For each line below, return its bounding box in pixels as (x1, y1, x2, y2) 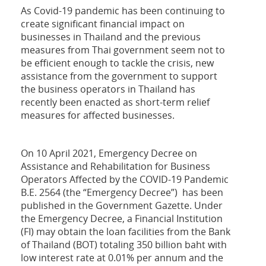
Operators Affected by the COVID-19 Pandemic (21, 173, 229, 186)
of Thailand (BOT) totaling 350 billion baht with (21, 238, 227, 252)
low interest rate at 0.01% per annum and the (21, 251, 223, 265)
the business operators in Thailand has (21, 83, 195, 96)
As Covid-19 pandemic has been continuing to (21, 4, 225, 18)
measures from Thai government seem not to (21, 43, 225, 57)
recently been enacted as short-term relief (21, 96, 210, 109)
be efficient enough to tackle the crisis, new (21, 56, 214, 70)
